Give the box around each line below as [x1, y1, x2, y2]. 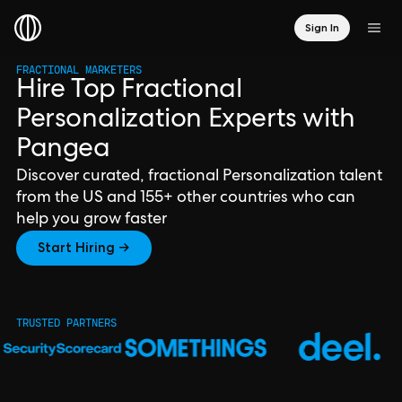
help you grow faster [16, 212, 167, 228]
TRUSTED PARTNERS [16, 314, 117, 331]
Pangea [16, 137, 110, 164]
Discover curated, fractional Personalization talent [16, 169, 382, 185]
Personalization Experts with [16, 108, 355, 135]
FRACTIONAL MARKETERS [16, 61, 142, 78]
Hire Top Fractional [16, 78, 242, 105]
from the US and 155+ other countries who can [16, 190, 355, 206]
